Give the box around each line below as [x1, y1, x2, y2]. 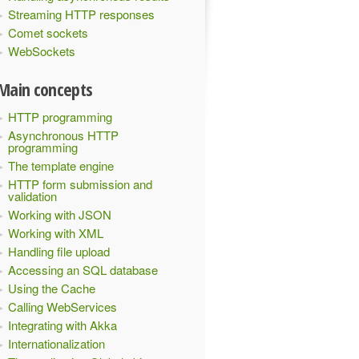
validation [8, 188, 57, 204]
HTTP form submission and [8, 175, 152, 192]
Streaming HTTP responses [8, 6, 155, 22]
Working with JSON [8, 206, 111, 223]
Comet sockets [8, 24, 88, 41]
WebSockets [8, 42, 75, 59]
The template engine [8, 157, 114, 174]
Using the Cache [8, 280, 95, 296]
